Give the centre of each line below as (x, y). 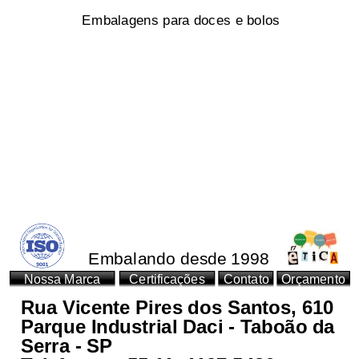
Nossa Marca (62, 280)
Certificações (167, 280)
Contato (246, 280)
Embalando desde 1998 (178, 258)
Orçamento (313, 280)
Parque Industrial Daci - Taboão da (177, 327)
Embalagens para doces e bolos (180, 20)
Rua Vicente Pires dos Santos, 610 (177, 308)
